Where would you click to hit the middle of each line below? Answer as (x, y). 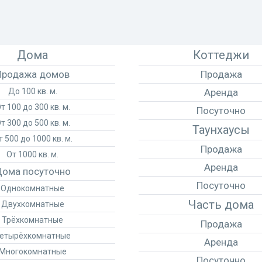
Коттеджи (221, 55)
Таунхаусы (221, 130)
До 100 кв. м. (32, 91)
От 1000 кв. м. (33, 154)
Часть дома (221, 205)
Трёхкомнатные (33, 220)
